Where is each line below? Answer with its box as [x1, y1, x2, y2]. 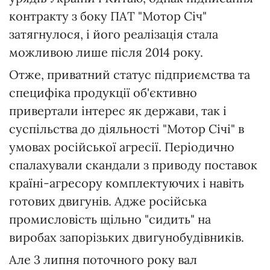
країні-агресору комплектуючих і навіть [9, 175, 244, 191]
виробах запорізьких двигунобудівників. [9, 230, 244, 245]
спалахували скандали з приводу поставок [9, 157, 257, 173]
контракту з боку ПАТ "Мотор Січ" [9, 8, 207, 24]
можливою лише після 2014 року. [9, 45, 203, 60]
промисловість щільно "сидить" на [9, 212, 211, 227]
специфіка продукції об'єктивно [9, 85, 197, 101]
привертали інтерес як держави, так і [9, 103, 227, 119]
